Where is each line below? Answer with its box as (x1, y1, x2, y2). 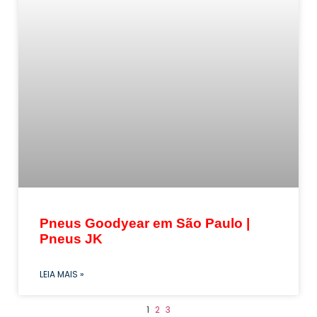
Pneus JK (40, 231, 103, 247)
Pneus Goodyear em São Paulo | (40, 216, 250, 231)
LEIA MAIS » (40, 268, 84, 281)
